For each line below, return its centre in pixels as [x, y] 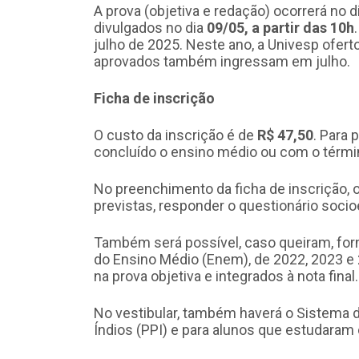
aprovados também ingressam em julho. [222, 61]
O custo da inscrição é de [175, 135]
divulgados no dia [150, 27]
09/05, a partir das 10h [280, 27]
